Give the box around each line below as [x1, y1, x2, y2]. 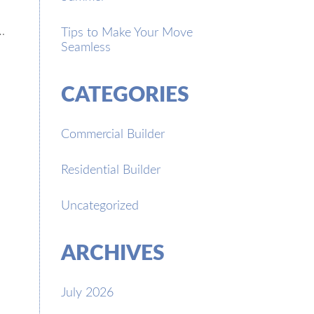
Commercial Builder [61, 125, 165, 142]
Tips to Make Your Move [61, 23, 193, 40]
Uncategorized [61, 196, 139, 213]
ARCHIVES [61, 237, 165, 267]
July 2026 [61, 283, 114, 300]
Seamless [61, 38, 111, 55]
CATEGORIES [61, 78, 189, 109]
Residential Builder [61, 161, 161, 177]
